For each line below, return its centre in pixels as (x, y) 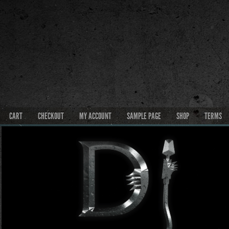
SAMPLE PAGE (144, 116)
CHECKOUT (51, 116)
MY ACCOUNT (95, 116)
